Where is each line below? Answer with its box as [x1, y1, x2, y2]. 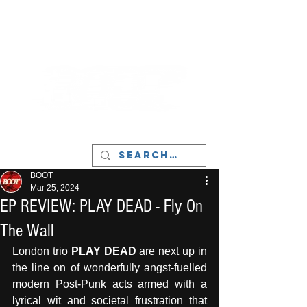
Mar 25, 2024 [30, 183, 79, 193]
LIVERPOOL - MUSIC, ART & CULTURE [24, 21, 195, 30]
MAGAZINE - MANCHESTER [48, 30, 171, 39]
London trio [12, 245, 71, 257]
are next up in [136, 245, 208, 257]
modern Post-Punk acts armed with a [12, 278, 207, 290]
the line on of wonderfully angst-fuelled [12, 262, 207, 273]
